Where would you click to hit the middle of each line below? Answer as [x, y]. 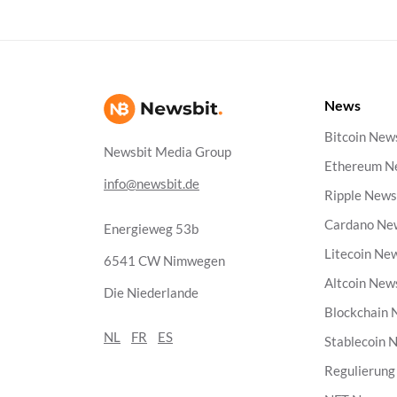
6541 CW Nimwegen [164, 261]
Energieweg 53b [151, 229]
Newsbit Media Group [167, 152]
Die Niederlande [151, 292]
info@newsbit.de [152, 184]
